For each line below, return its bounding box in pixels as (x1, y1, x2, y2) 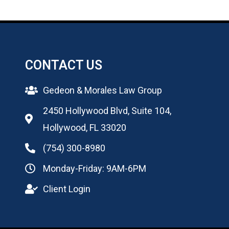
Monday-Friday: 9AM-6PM (42, 163, 146, 174)
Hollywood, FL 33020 (42, 122, 126, 133)
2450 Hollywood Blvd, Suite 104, (42, 105, 171, 117)
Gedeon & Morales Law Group (42, 85, 162, 96)
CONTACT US (25, 58, 102, 73)
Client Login (42, 184, 90, 195)
